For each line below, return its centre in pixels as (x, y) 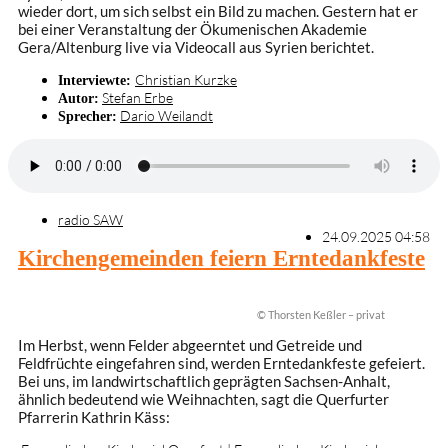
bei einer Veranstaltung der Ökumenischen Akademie (192, 29)
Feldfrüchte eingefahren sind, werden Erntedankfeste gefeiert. (221, 363)
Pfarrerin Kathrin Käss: (94, 417)
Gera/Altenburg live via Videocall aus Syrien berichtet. (196, 47)
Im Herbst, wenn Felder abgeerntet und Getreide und (190, 345)
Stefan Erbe (137, 98)
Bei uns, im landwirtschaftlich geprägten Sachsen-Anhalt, (204, 381)
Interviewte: (96, 80)
